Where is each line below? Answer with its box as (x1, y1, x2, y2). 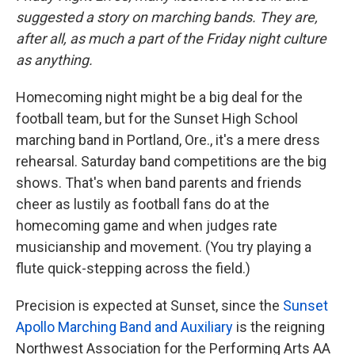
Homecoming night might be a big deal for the (16, 89, 303, 105)
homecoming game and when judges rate (16, 217, 277, 234)
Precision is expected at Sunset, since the (16, 297, 283, 314)
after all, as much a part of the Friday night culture (16, 30, 326, 47)
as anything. (16, 52, 93, 68)
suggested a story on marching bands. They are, (16, 9, 318, 25)
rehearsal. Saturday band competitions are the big (16, 153, 326, 170)
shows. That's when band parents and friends (16, 174, 302, 191)
